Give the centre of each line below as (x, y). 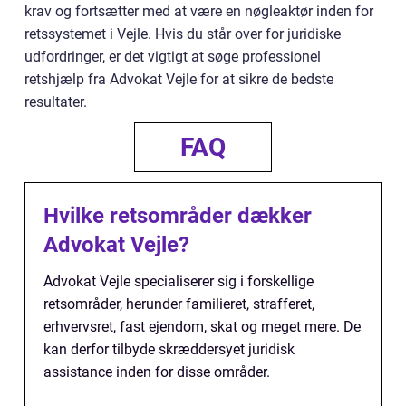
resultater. (56, 102)
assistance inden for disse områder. (157, 372)
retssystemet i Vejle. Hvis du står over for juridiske (183, 34)
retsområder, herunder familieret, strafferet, (179, 304)
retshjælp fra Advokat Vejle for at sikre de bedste (179, 80)
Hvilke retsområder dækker (178, 216)
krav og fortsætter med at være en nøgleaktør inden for (199, 12)
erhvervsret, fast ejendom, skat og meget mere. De (202, 327)
